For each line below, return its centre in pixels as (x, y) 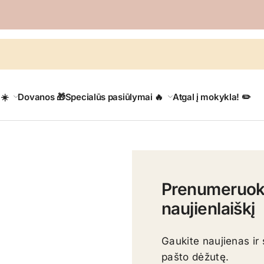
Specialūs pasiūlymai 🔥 (114, 97)
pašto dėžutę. (195, 257)
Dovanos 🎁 (42, 97)
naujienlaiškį (208, 209)
